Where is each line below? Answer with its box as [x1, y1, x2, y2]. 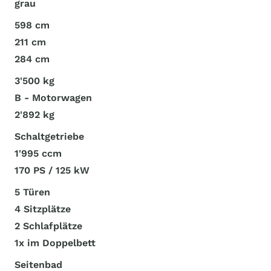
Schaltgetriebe [15, 131, 84, 142]
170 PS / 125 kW [15, 165, 90, 176]
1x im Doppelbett [15, 237, 96, 249]
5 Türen [15, 186, 50, 198]
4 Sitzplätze [15, 203, 71, 215]
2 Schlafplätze [15, 220, 82, 232]
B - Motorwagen [15, 92, 92, 103]
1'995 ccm [15, 148, 62, 159]
